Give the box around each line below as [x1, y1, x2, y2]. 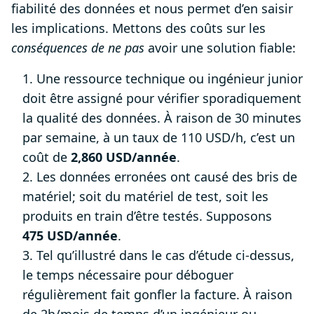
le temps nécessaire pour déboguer [22, 266, 233, 284]
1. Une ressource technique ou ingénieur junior [22, 70, 303, 88]
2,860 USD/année [71, 149, 177, 166]
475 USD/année [22, 227, 118, 245]
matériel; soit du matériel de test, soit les [22, 188, 268, 205]
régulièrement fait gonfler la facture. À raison [22, 286, 292, 303]
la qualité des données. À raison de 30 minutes [22, 109, 301, 127]
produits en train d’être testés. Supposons [22, 207, 272, 225]
